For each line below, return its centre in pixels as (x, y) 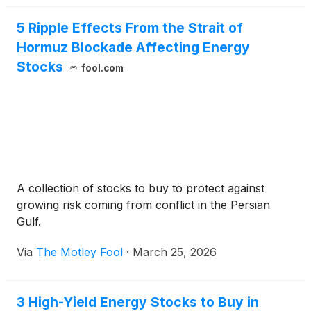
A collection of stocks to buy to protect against (141, 188)
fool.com (102, 68)
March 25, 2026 (175, 252)
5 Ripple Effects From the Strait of (130, 28)
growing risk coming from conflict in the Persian (143, 205)
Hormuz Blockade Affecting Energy (133, 47)
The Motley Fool (79, 252)
